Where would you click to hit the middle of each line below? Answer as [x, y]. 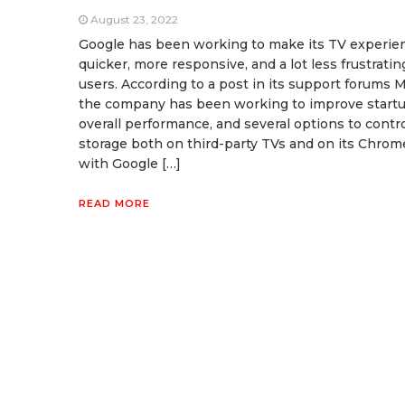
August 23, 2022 [134, 19]
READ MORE [114, 203]
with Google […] [130, 163]
